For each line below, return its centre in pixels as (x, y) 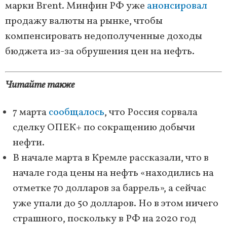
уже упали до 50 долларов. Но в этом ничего (116, 203)
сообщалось (77, 112)
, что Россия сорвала (151, 112)
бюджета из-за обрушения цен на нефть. (100, 51)
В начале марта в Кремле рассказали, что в (111, 158)
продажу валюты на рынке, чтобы (84, 21)
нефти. (29, 143)
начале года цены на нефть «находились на (113, 173)
